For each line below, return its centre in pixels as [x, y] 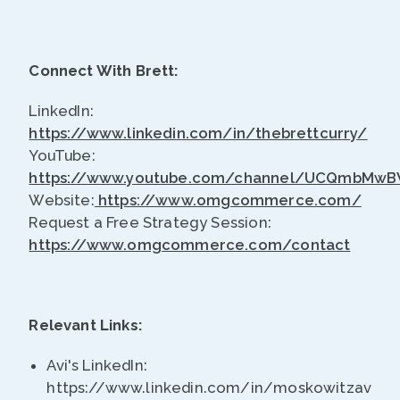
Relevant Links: [87, 325]
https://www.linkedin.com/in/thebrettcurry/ [198, 133]
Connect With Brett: [105, 71]
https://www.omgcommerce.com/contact [190, 245]
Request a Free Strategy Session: [150, 223]
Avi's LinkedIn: [97, 366]
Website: [62, 200]
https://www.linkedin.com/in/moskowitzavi [211, 388]
